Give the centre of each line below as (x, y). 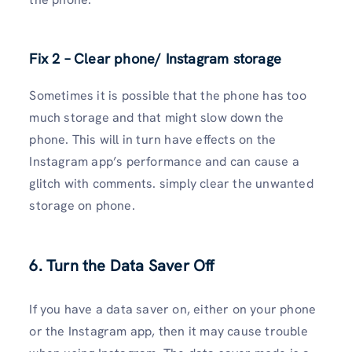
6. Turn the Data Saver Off (122, 266)
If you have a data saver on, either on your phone (173, 310)
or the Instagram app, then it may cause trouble (169, 332)
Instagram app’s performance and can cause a (164, 161)
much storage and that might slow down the (157, 117)
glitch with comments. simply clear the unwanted (171, 183)
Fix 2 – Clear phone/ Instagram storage (155, 58)
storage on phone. (82, 205)
